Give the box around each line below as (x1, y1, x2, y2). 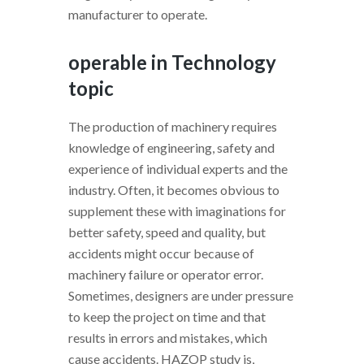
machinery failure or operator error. (68, 266, 263, 282)
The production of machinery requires (68, 118, 277, 134)
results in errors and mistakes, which (68, 329, 267, 345)
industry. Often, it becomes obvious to (68, 181, 279, 197)
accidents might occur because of (68, 245, 254, 261)
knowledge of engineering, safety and (68, 139, 275, 155)
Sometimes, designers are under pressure (68, 287, 293, 303)
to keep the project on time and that (68, 308, 266, 324)
